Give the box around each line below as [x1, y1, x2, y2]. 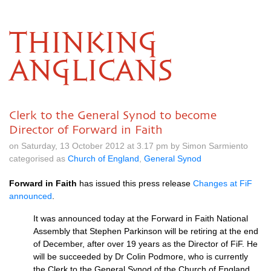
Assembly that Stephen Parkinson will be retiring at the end [33, 226, 258, 236]
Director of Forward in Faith [9, 123, 163, 136]
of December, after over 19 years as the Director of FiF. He [33, 239, 258, 249]
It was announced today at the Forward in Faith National [33, 214, 248, 223]
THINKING [9, 30, 157, 58]
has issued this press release [77, 178, 193, 188]
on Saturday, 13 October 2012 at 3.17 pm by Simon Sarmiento [9, 141, 248, 151]
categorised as [9, 154, 68, 163]
